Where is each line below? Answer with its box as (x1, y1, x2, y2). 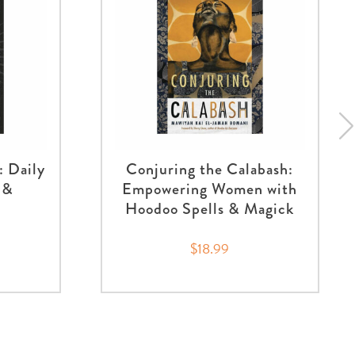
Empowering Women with (122, 177, 298, 201)
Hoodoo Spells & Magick (125, 197, 295, 221)
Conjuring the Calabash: (126, 158, 294, 181)
